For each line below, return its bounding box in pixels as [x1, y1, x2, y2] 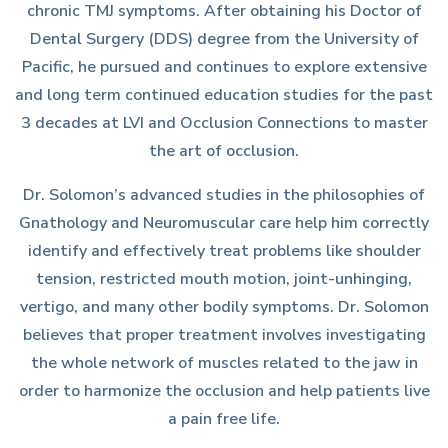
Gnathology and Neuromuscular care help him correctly [19, 212, 429, 234]
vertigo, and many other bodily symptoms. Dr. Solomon [19, 296, 429, 318]
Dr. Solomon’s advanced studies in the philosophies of [23, 184, 425, 206]
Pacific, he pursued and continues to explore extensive [21, 56, 427, 78]
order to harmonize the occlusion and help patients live [18, 380, 430, 402]
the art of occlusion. [149, 140, 299, 162]
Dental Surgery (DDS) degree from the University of [29, 28, 419, 50]
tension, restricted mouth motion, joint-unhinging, [36, 268, 412, 290]
